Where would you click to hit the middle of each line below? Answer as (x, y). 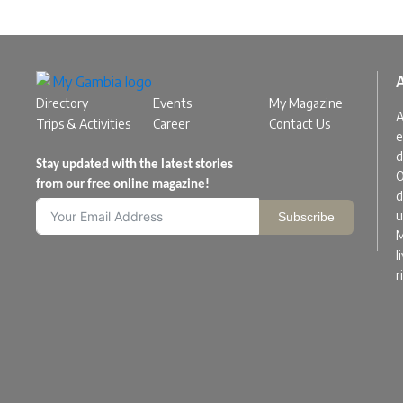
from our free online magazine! (123, 185)
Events (172, 103)
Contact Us (300, 124)
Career (171, 124)
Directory (62, 103)
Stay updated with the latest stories (134, 165)
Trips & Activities (83, 124)
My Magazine (306, 103)
